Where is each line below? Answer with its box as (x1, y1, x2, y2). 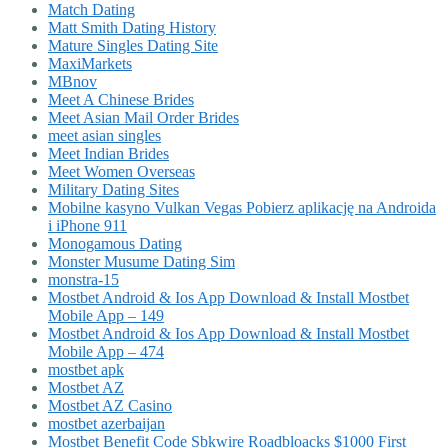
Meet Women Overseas (48, 163, 195, 181)
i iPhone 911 (48, 217, 127, 235)
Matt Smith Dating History (48, 19, 216, 37)
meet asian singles (48, 127, 161, 145)
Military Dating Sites (48, 181, 179, 199)
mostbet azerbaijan (48, 415, 165, 433)
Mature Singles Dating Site (48, 37, 218, 55)
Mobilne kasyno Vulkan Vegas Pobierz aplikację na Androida (48, 199, 436, 217)
